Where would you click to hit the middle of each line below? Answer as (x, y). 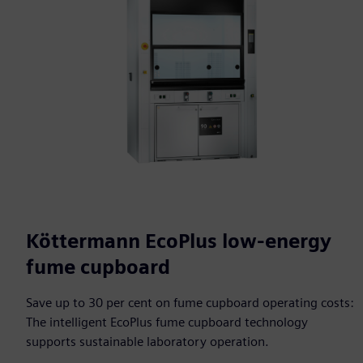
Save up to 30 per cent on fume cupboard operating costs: (190, 302)
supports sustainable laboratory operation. (147, 341)
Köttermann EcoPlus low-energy (179, 241)
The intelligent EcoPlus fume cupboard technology (167, 322)
